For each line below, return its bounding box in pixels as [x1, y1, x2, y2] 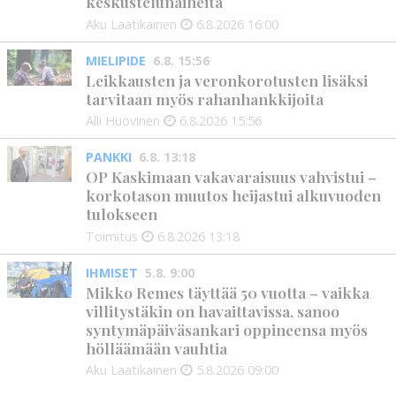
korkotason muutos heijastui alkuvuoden [86, 185, 382, 206]
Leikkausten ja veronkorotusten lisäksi [86, 69, 369, 90]
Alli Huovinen [86, 112, 161, 130]
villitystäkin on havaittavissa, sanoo [86, 300, 340, 321]
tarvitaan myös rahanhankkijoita [86, 88, 324, 109]
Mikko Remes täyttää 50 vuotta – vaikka [86, 281, 370, 302]
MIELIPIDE [86, 51, 147, 69]
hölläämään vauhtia [86, 337, 228, 358]
